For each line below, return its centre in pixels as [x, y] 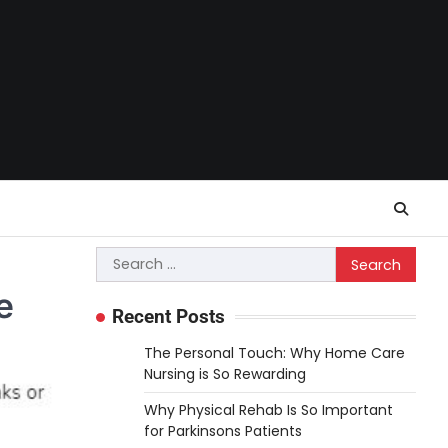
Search [123, 257]
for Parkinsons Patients [223, 431]
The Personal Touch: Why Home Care [274, 353]
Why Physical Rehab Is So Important [268, 410]
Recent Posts [168, 316]
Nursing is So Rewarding [225, 374]
